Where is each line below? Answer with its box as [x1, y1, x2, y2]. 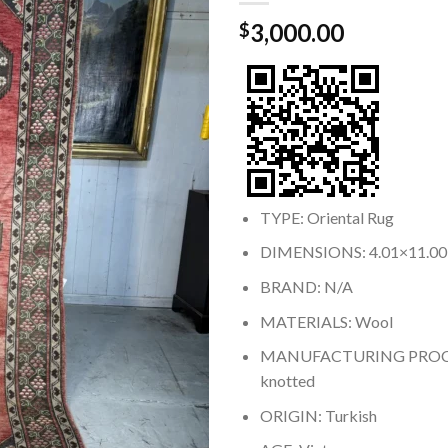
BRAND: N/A [259, 276, 353, 296]
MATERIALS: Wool [259, 311, 393, 331]
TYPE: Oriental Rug [259, 207, 394, 227]
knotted [259, 371, 315, 391]
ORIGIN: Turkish [259, 405, 377, 425]
